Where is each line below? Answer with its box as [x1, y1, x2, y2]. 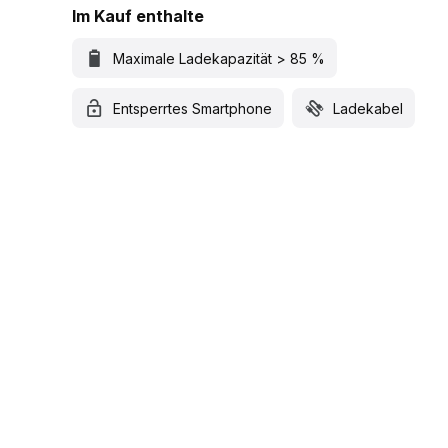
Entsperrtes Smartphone [113, 99, 272, 117]
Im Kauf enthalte [72, 6, 204, 26]
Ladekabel [333, 99, 403, 117]
